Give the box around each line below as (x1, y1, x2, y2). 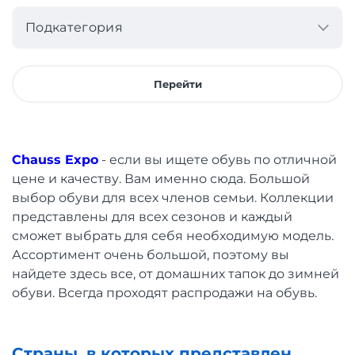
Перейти (153, 77, 202, 90)
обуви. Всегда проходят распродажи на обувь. (12, 285, 317, 300)
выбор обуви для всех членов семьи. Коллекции (12, 190, 334, 205)
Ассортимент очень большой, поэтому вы (12, 247, 289, 262)
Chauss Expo (12, 152, 98, 167)
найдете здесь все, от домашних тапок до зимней (12, 266, 339, 281)
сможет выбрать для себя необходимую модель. (12, 228, 334, 243)
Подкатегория (25, 20, 123, 35)
